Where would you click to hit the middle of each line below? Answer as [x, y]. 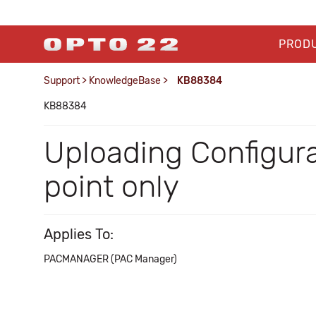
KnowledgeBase [125, 81]
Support [62, 81]
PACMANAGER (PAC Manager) [110, 259]
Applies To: [79, 234]
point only [111, 187]
